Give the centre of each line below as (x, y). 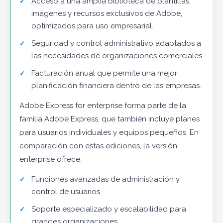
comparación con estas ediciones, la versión (98, 146)
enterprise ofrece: (51, 160)
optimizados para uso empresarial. (92, 26)
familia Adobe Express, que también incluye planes (110, 119)
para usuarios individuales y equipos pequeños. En (109, 133)
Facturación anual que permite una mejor (104, 73)
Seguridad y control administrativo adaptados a (116, 44)
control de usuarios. (66, 192)
